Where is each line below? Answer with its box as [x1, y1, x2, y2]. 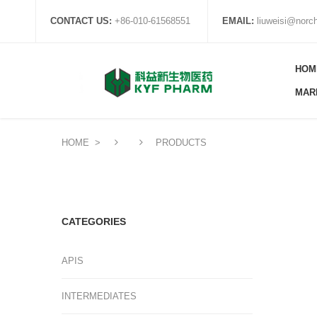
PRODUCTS [153, 137, 207, 148]
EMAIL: [222, 16, 254, 26]
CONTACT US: [50, 16, 112, 26]
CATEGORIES [62, 216, 126, 227]
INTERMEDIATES [62, 291, 137, 301]
